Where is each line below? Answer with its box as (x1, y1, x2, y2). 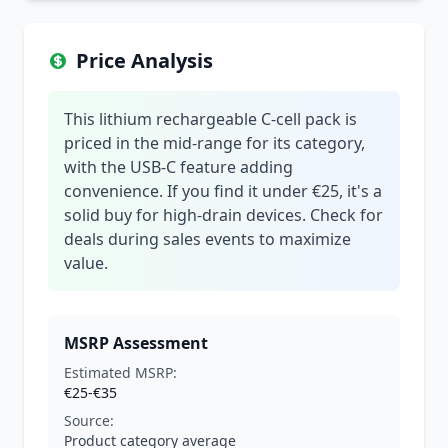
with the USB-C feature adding (64, 156, 293, 178)
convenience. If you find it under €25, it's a (64, 180, 382, 202)
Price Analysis (76, 47, 213, 74)
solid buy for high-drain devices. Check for (64, 204, 383, 226)
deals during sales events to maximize (64, 228, 351, 250)
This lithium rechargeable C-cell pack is (64, 108, 357, 130)
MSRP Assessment (64, 332, 208, 354)
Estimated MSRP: (64, 363, 177, 382)
